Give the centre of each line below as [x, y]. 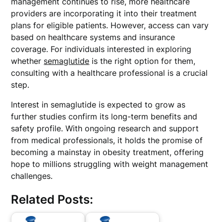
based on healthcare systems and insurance [93, 37]
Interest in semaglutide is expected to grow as [98, 105]
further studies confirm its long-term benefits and [104, 116]
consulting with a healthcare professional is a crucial [110, 73]
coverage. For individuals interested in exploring [101, 49]
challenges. [32, 176]
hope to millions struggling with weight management [110, 164]
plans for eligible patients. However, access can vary [110, 25]
